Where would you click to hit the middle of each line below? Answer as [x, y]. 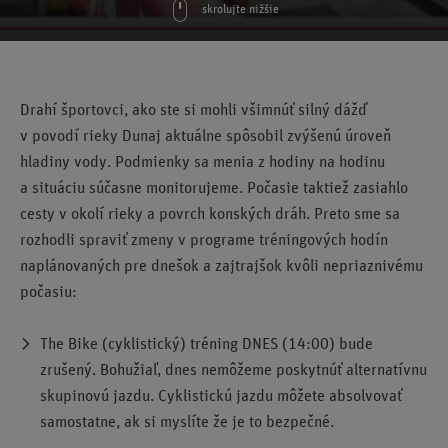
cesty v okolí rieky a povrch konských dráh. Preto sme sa [210, 214]
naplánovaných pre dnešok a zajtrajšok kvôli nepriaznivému [221, 266]
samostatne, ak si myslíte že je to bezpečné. [187, 422]
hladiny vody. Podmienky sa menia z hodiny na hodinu [202, 162]
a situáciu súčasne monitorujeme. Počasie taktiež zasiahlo [214, 188]
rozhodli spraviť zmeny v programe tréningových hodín [204, 240]
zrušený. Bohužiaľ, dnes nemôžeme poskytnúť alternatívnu [233, 370]
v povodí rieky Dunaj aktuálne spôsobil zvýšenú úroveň [205, 136]
